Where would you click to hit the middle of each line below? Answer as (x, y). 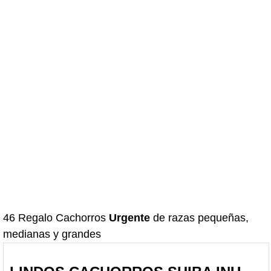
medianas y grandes (52, 234)
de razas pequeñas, (199, 218)
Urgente (129, 218)
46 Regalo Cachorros (56, 218)
